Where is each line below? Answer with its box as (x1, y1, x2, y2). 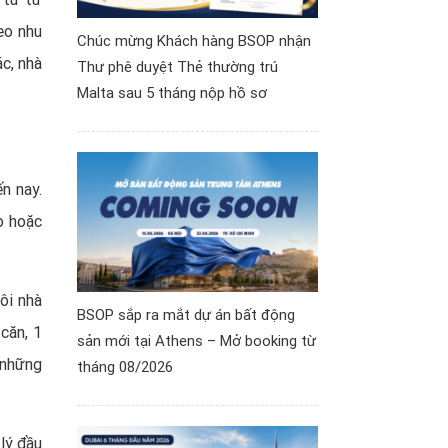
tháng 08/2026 (77, 358, 173, 377)
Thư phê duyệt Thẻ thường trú (77, 58, 278, 77)
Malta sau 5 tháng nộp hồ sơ (77, 84, 267, 103)
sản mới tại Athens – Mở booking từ (77, 332, 316, 351)
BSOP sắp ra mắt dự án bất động (77, 306, 295, 325)
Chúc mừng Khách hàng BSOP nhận (77, 32, 311, 51)
